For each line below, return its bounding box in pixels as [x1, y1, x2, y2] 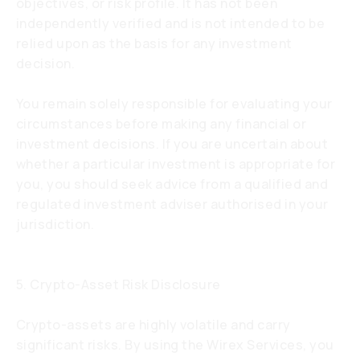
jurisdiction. [16, 215, 95, 233]
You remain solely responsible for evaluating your [16, 95, 333, 112]
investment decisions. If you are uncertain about [16, 135, 329, 153]
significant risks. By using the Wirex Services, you [16, 336, 334, 354]
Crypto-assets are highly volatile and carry [16, 316, 291, 333]
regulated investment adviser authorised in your [16, 195, 329, 213]
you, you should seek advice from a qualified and [16, 175, 329, 193]
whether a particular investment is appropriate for [16, 155, 336, 173]
